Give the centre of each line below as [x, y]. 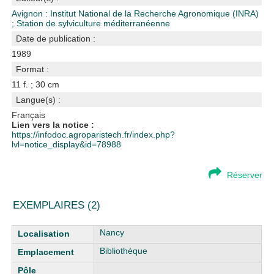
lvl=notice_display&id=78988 [67, 144]
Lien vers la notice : [53, 125]
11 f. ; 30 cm [36, 84]
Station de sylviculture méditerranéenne [94, 23]
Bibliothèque [124, 251]
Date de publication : [56, 39]
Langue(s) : [39, 100]
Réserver [244, 175]
